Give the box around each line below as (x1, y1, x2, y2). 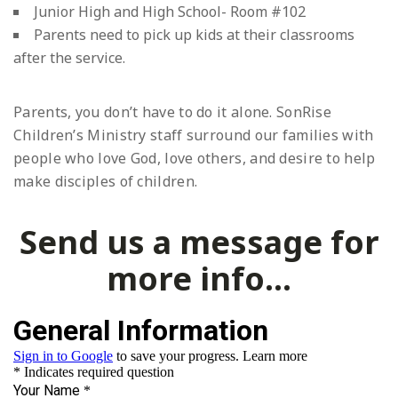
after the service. (13, 48, 125, 68)
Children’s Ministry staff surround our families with (13, 125, 374, 146)
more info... (107, 257, 291, 301)
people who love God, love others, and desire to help (13, 148, 376, 169)
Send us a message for (19, 220, 379, 265)
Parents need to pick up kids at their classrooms (34, 25, 354, 45)
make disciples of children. (13, 171, 198, 192)
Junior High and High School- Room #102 (34, 2, 306, 22)
